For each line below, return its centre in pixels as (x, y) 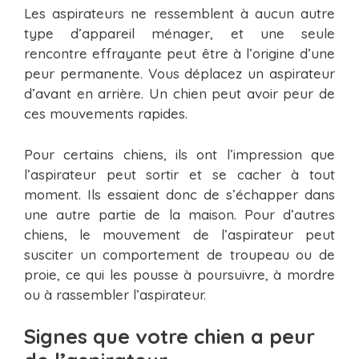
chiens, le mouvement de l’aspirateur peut (179, 234)
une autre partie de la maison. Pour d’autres (179, 214)
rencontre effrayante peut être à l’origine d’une (179, 54)
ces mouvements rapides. (106, 114)
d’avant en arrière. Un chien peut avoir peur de (179, 94)
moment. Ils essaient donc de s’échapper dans (179, 194)
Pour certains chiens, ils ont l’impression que (179, 154)
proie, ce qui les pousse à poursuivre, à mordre (179, 274)
